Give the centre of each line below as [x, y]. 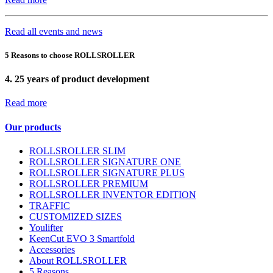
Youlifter [46, 228]
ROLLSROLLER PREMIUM [89, 184]
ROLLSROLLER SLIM [77, 151]
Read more [26, 103]
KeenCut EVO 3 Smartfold [82, 239]
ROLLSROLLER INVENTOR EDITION [113, 195]
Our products [33, 127]
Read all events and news [54, 31]
